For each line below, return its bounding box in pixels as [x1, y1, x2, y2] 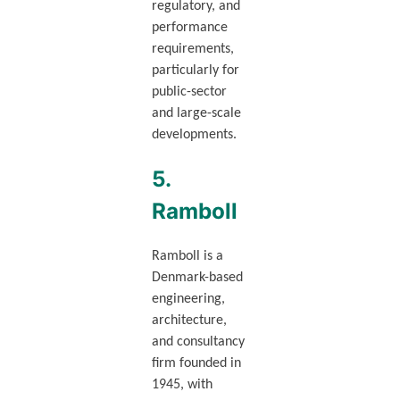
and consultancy [151, 334, 245, 349]
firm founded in [151, 355, 241, 371]
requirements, [151, 41, 234, 56]
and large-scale [151, 105, 241, 121]
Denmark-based [151, 270, 243, 285]
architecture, [151, 312, 227, 328]
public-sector [151, 84, 227, 99]
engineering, [151, 291, 225, 306]
